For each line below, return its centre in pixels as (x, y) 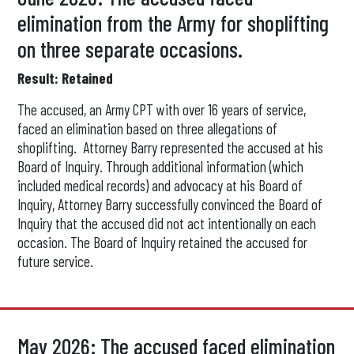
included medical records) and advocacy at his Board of (160, 185)
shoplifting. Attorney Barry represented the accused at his (171, 147)
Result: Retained (67, 78)
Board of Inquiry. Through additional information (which (161, 166)
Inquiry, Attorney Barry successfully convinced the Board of (170, 204)
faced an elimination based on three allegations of (148, 128)
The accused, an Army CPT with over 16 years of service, (162, 109)
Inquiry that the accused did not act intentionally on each (167, 223)
